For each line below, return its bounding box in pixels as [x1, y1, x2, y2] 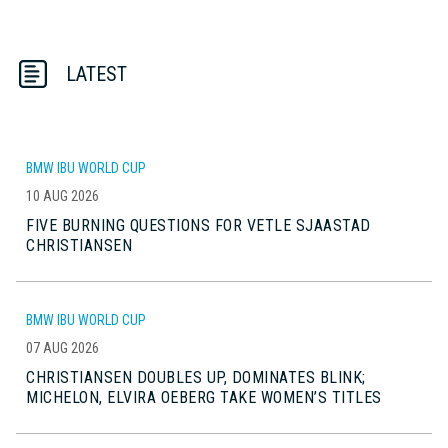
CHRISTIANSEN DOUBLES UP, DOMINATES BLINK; [26, 367, 366, 387]
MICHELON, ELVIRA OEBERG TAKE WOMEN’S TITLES [26, 387, 382, 407]
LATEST [66, 61, 127, 86]
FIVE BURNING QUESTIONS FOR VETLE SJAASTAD [26, 215, 371, 235]
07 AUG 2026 [26, 339, 99, 356]
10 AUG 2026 [26, 187, 99, 204]
